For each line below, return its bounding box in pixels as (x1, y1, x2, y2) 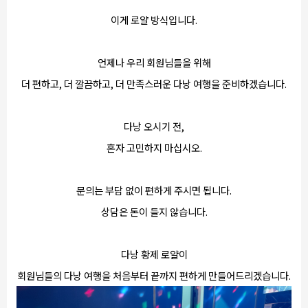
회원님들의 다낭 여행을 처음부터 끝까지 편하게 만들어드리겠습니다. (17, 268, 291, 283)
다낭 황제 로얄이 (120, 247, 188, 261)
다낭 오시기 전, (124, 119, 184, 133)
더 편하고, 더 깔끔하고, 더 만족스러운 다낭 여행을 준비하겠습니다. (21, 76, 287, 91)
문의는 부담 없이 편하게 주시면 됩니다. (76, 183, 232, 197)
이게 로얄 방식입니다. (111, 12, 197, 27)
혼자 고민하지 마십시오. (106, 140, 202, 155)
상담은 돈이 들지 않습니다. (100, 204, 208, 219)
